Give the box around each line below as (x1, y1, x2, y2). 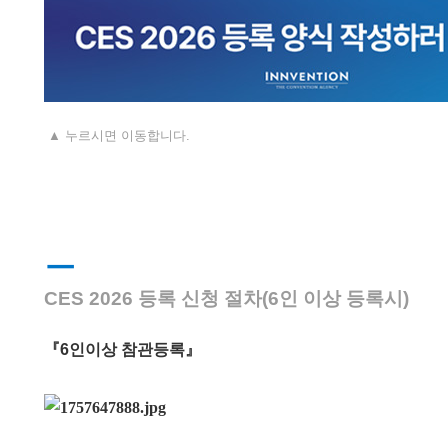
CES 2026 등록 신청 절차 (43, 288, 262, 310)
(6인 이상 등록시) (261, 288, 409, 310)
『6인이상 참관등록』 (43, 341, 201, 359)
